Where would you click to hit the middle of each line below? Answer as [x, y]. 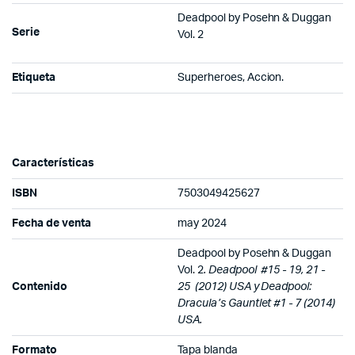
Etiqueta [34, 78]
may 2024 [202, 224]
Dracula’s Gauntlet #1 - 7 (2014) [257, 304]
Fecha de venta [52, 224]
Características [53, 164]
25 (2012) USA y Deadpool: [245, 287]
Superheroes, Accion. [231, 78]
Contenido [40, 287]
